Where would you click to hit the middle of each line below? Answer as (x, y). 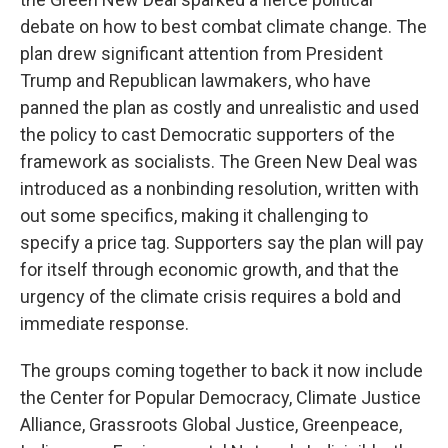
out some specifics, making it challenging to (194, 215)
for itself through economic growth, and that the (209, 269)
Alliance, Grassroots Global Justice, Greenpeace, (211, 424)
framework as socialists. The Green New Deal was (219, 161)
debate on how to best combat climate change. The (223, 26)
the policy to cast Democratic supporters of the (207, 134)
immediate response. (104, 323)
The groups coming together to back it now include (221, 370)
